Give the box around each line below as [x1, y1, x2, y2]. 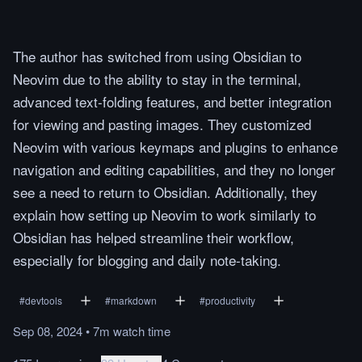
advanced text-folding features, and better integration [13, 91, 331, 112]
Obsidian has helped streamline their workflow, [13, 227, 294, 247]
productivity [205, 293, 255, 307]
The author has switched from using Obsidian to [13, 46, 301, 66]
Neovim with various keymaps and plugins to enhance [13, 137, 338, 157]
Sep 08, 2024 [13, 322, 82, 339]
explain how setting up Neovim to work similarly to [13, 204, 316, 225]
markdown [111, 293, 157, 307]
